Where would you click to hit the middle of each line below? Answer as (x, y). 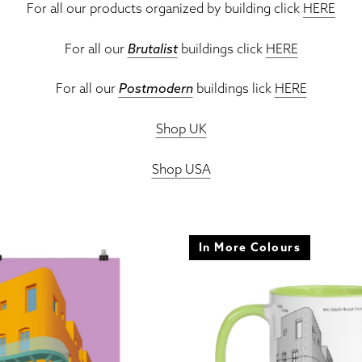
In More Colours (250, 247)
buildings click (221, 48)
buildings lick (234, 88)
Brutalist (152, 48)
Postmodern (156, 88)
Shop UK (181, 128)
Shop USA (181, 168)
